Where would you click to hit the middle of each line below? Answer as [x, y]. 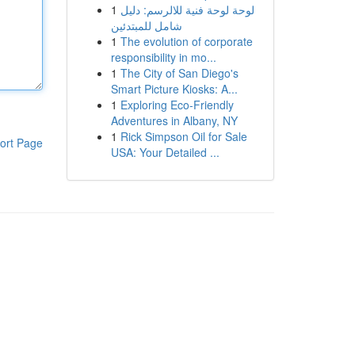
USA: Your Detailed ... [165, 152]
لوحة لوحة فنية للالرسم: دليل [187, 10]
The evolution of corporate [186, 41]
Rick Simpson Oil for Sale [183, 136]
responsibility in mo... [163, 57]
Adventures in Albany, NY [174, 120]
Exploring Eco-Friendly [177, 105]
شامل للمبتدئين [146, 25]
